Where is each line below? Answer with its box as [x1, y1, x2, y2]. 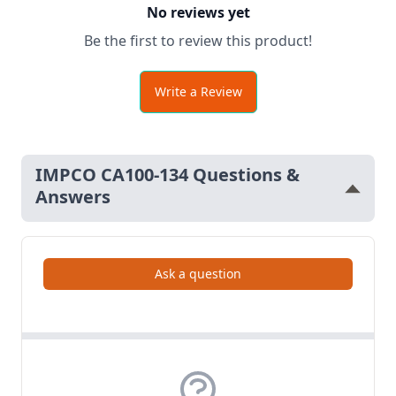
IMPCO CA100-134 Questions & [35, 163, 300, 187]
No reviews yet [146, 3, 250, 22]
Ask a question [155, 265, 241, 282]
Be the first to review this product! [84, 31, 312, 50]
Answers [35, 185, 110, 209]
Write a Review [154, 83, 242, 100]
